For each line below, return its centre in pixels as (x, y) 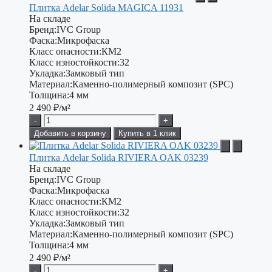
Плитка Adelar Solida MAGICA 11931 (106, 8)
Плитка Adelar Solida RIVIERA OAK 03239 (119, 158)
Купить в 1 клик (147, 134)
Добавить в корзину (70, 134)
